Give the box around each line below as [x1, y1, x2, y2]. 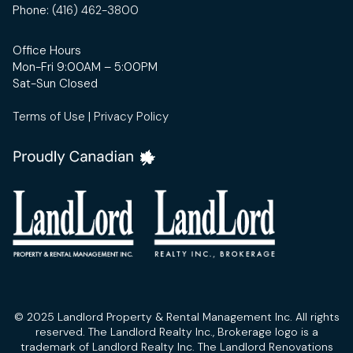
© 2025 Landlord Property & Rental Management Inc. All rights [13, 310, 340, 325]
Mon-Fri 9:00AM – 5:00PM [13, 59, 158, 76]
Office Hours [13, 43, 81, 59]
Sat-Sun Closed [13, 76, 98, 92]
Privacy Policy [94, 109, 169, 125]
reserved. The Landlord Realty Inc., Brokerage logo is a [35, 325, 318, 340]
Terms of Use [13, 109, 85, 125]
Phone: [13, 2, 52, 19]
